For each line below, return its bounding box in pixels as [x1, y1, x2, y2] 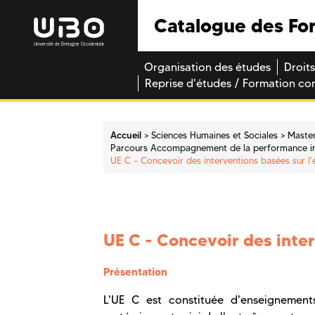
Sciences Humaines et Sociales [151, 129, 278, 141]
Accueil [110, 129, 142, 141]
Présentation [103, 265, 167, 279]
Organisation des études [144, 60, 271, 75]
